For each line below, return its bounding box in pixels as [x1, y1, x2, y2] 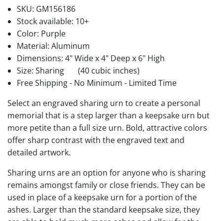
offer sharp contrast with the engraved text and [7, 134, 184, 146]
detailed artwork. [7, 147, 71, 158]
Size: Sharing [17, 65, 67, 76]
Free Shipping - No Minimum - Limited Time [17, 77, 177, 88]
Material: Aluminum [17, 40, 90, 51]
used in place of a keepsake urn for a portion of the [7, 191, 197, 203]
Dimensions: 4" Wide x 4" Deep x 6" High [17, 52, 165, 64]
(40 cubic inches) [76, 65, 140, 76]
